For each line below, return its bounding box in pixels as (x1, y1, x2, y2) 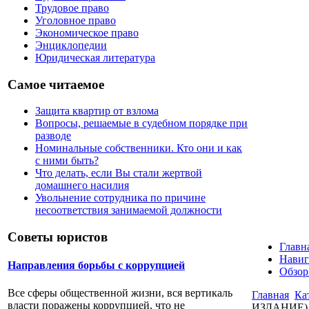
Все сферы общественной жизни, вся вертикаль (8, 286, 232, 299)
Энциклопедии (35, 39, 107, 51)
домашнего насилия (35, 179, 129, 192)
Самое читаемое (8, 77, 104, 92)
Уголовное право (35, 14, 116, 26)
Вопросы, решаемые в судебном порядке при (35, 117, 248, 130)
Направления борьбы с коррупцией (8, 259, 185, 272)
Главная (252, 289, 289, 301)
